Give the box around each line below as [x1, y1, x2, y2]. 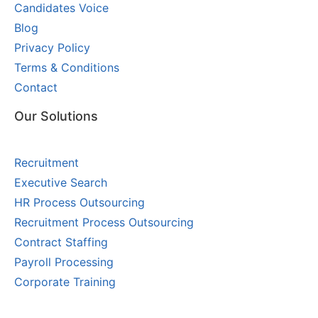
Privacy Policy [14, 40, 90, 55]
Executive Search [14, 175, 107, 190]
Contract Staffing [14, 235, 108, 250]
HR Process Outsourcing [14, 195, 145, 210]
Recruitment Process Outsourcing [14, 215, 194, 230]
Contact [14, 80, 57, 95]
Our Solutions [14, 109, 98, 124]
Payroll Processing [14, 255, 114, 270]
